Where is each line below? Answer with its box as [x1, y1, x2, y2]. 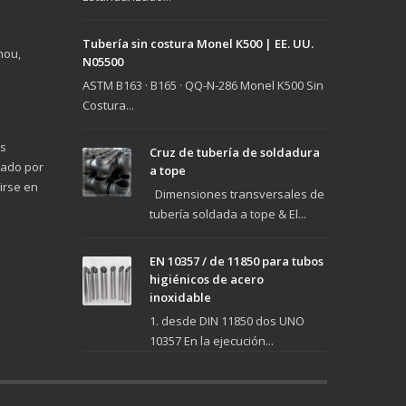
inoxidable [150, 289, 211, 305]
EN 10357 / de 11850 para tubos [150, 253, 324, 269]
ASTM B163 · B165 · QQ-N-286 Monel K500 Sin [82, 77, 324, 93]
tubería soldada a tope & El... [150, 206, 306, 222]
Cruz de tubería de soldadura [150, 144, 320, 160]
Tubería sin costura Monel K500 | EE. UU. [82, 35, 314, 52]
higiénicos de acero [150, 271, 264, 287]
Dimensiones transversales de [150, 186, 324, 202]
